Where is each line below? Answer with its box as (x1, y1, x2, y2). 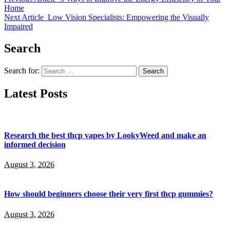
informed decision (4, 140, 66, 149)
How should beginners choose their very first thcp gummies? (4, 189, 213, 199)
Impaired (4, 22, 33, 31)
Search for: (4, 66, 40, 75)
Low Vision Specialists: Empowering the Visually (48, 13, 209, 22)
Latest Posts (4, 86, 67, 100)
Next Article (4, 13, 44, 22)
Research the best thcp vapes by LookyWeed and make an (4, 130, 206, 140)
